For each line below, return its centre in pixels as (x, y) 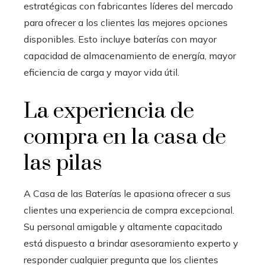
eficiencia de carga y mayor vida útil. (101, 72)
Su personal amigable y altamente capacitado (123, 226)
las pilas (63, 163)
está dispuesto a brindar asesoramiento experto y (131, 243)
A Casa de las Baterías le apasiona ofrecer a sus (127, 193)
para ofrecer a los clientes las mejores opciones (126, 22)
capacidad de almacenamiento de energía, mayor (130, 55)
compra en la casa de (125, 137)
